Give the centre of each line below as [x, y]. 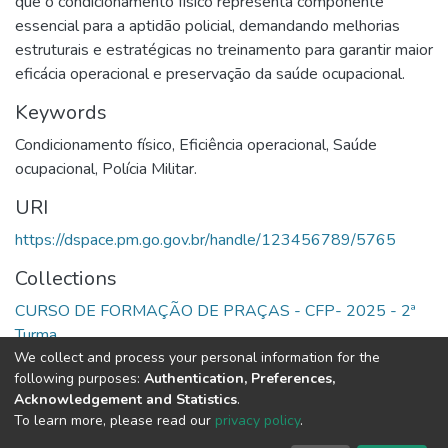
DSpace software [102, 433]
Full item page [95, 380]
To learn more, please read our [114, 420]
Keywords [61, 112]
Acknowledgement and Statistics [125, 399]
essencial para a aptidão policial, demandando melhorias [207, 25]
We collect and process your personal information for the [197, 357]
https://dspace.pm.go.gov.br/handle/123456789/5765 [205, 239]
